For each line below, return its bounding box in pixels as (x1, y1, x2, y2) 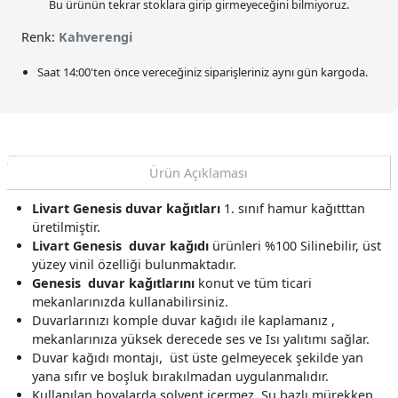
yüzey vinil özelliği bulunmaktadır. (32, 255, 236, 273)
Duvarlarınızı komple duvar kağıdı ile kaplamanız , (32, 311, 335, 329)
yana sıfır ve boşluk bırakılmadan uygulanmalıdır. (32, 367, 329, 385)
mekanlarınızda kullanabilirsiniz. (32, 292, 228, 310)
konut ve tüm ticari (198, 274, 312, 291)
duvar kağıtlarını (84, 274, 198, 291)
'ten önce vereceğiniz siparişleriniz (91, 63, 272, 80)
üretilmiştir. (32, 218, 100, 235)
